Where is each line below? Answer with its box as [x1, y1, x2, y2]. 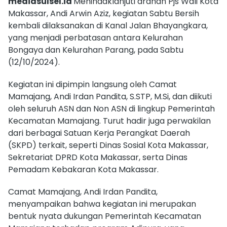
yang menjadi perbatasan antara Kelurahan [8, 31, 183, 44]
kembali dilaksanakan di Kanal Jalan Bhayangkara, [8, 19, 208, 31]
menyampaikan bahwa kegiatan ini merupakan [8, 198, 196, 210]
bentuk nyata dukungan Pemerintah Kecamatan [8, 210, 201, 222]
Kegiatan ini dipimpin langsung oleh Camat [8, 78, 177, 90]
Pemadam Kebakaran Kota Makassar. [8, 163, 159, 175]
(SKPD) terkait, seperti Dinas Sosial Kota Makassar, [8, 139, 208, 151]
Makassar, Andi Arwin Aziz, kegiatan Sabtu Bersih [8, 7, 199, 19]
